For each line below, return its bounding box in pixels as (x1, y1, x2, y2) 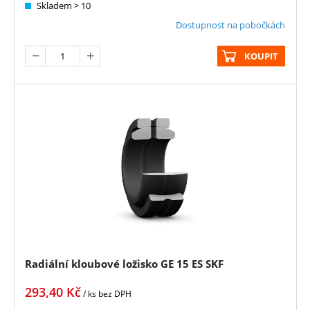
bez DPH (98, 288, 131, 300)
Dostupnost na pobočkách (176, 18, 285, 31)
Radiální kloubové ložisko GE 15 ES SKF (25, 257, 224, 271)
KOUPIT (244, 49, 278, 62)
